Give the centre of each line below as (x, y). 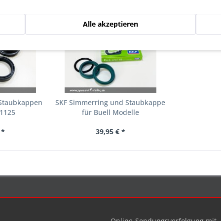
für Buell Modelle (110, 112)
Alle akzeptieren (110, 24)
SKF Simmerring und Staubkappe (110, 102)
